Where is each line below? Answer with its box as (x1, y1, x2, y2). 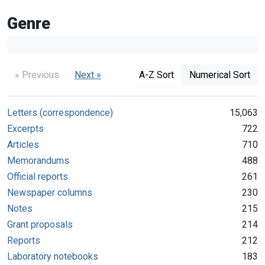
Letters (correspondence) (7, 106, 113, 118)
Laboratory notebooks (7, 250, 98, 262)
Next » (75, 69, 101, 80)
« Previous (15, 69, 59, 80)
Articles (7, 138, 39, 150)
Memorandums (7, 154, 69, 166)
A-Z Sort (139, 69, 174, 80)
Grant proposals (7, 218, 73, 230)
